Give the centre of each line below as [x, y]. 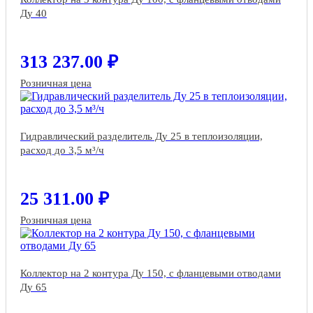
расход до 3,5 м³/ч [62, 151]
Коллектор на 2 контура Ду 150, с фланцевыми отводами [151, 274]
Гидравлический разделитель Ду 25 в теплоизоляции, [141, 137]
